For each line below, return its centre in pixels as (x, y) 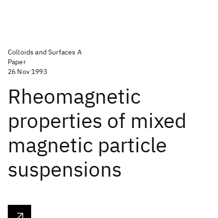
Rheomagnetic (74, 96)
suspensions (65, 169)
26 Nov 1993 (27, 72)
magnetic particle (87, 145)
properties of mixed (97, 120)
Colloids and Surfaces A (45, 52)
